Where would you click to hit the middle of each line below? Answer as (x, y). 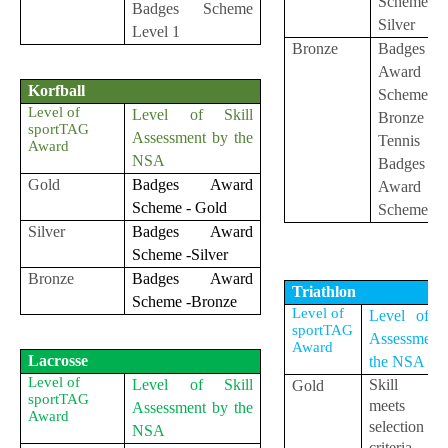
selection (397, 427)
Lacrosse (58, 360)
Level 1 (156, 31)
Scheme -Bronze (187, 301)
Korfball (59, 90)
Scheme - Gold (182, 207)
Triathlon (324, 292)
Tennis (399, 140)
